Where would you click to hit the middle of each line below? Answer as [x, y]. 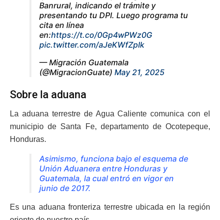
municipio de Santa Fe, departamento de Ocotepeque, [110, 127]
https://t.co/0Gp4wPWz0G [102, 35]
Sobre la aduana [48, 95]
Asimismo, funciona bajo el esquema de [114, 159]
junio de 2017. [65, 188]
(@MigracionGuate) [77, 72]
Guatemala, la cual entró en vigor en [107, 179]
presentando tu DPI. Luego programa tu [114, 15]
